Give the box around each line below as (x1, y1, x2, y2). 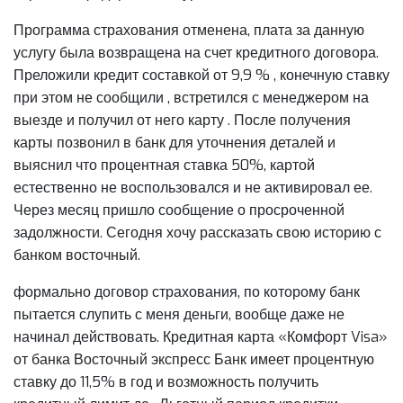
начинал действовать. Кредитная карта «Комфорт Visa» (13, 327, 388, 346)
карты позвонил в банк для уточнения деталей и (13, 132, 336, 152)
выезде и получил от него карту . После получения (13, 110, 351, 130)
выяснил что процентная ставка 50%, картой (13, 155, 315, 175)
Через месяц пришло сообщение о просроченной (13, 200, 345, 219)
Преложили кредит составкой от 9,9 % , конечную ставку (13, 65, 390, 85)
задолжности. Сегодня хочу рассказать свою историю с (13, 222, 381, 242)
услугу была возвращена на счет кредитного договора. (13, 42, 379, 62)
